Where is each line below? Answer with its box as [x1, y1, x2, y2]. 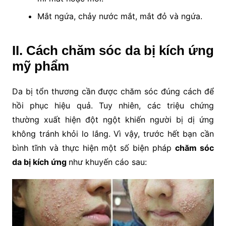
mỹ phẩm [12, 59, 69, 74]
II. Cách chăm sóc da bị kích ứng [12, 43, 214, 59]
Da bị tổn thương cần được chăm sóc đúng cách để [12, 86, 214, 97]
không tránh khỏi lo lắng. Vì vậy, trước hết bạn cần [12, 129, 214, 139]
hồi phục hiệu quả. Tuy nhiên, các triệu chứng [12, 100, 214, 111]
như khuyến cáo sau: [68, 157, 147, 167]
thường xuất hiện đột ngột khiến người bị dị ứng [12, 115, 214, 125]
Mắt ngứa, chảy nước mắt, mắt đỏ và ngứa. [37, 11, 202, 22]
